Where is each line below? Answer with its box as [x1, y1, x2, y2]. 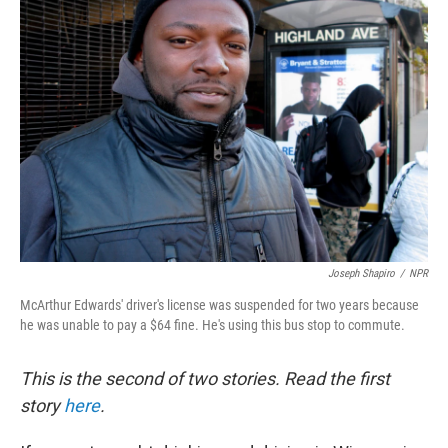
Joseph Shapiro [328, 267, 395, 280]
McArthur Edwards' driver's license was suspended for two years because [20, 297, 419, 313]
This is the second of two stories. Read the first [20, 368, 390, 389]
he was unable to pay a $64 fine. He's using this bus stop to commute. [20, 317, 405, 333]
